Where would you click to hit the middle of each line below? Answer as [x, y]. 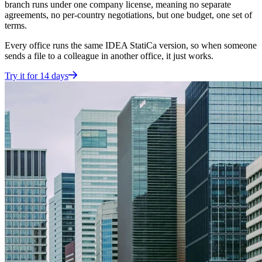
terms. [17, 25]
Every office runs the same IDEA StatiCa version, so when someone [131, 45]
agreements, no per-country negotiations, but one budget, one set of [128, 15]
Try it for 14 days [37, 75]
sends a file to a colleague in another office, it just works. [109, 56]
